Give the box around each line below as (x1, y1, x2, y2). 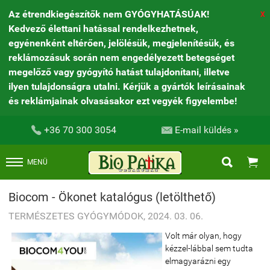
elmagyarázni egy (165, 256, 231, 266)
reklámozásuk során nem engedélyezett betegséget (8, 52, 234, 63)
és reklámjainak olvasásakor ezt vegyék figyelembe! (8, 95, 237, 107)
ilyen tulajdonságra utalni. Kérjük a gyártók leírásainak (8, 81, 245, 92)
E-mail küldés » (175, 124, 239, 136)
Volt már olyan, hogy (165, 231, 242, 240)
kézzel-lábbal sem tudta (165, 243, 253, 253)
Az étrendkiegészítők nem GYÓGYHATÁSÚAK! (8, 8, 209, 20)
